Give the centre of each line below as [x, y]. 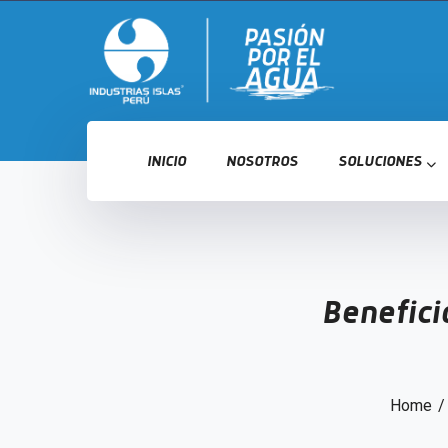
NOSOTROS [262, 161]
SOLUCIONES [380, 161]
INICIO [166, 161]
